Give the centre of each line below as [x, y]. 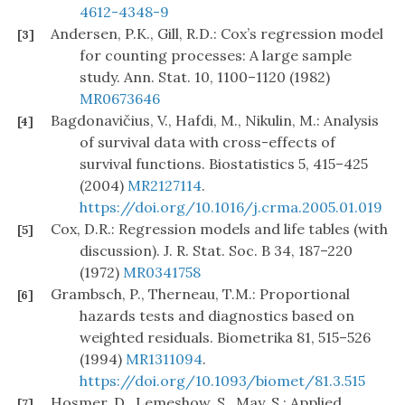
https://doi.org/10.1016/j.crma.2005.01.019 [231, 207]
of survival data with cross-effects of [207, 142]
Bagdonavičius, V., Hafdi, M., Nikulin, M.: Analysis [215, 121]
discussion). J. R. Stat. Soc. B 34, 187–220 [216, 251]
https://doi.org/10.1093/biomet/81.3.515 [222, 381]
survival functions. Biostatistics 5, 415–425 [224, 164]
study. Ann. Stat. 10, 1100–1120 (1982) [205, 77]
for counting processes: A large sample [216, 56]
